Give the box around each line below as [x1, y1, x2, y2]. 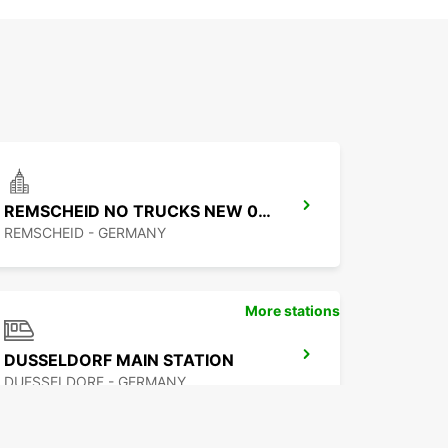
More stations [245, 302, 340, 320]
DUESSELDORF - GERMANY [4, 373, 186, 391]
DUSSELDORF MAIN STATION [4, 350, 234, 371]
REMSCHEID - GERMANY [4, 224, 166, 242]
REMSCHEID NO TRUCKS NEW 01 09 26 [258, 201, 271, 222]
